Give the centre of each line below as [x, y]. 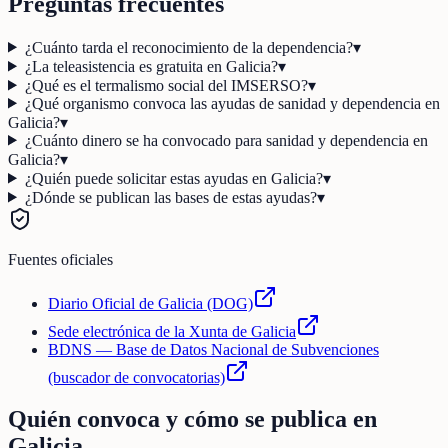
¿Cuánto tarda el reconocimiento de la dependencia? [188, 47]
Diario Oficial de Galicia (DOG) [150, 303]
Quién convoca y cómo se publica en [192, 419]
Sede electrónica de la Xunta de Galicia [172, 331]
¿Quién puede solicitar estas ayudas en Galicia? [173, 178]
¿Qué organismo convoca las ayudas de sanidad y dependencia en [232, 103]
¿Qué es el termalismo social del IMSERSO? [166, 85]
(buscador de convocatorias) [136, 377]
